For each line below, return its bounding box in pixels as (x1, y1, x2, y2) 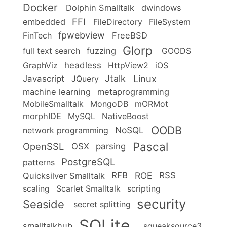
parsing (96, 141, 126, 152)
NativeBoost (101, 110, 149, 121)
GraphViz (23, 60, 58, 71)
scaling (23, 183, 50, 194)
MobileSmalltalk (23, 98, 84, 109)
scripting (127, 183, 161, 194)
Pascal (132, 139, 168, 154)
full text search (23, 45, 80, 56)
